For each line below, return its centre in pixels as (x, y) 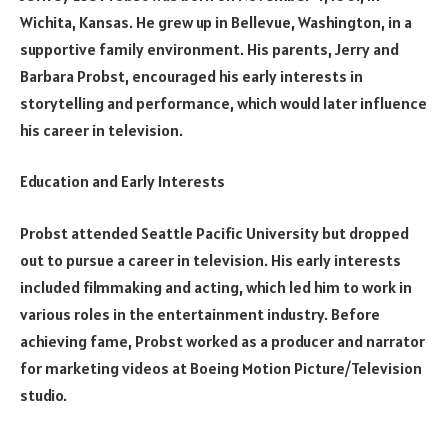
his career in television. (101, 129)
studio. (43, 394)
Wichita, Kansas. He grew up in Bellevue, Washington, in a (216, 21)
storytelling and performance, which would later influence (223, 102)
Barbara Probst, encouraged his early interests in (191, 75)
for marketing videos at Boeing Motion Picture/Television (221, 367)
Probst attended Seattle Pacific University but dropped (214, 232)
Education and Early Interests (122, 181)
